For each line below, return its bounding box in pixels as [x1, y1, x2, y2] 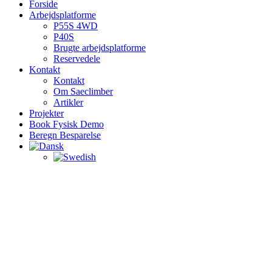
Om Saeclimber [53, 86, 113, 97]
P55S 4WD [53, 21, 98, 31]
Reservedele [53, 53, 100, 64]
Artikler [53, 97, 83, 107]
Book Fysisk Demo [29, 119, 104, 129]
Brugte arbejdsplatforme [53, 42, 146, 53]
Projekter [29, 108, 64, 118]
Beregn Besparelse [29, 130, 101, 140]
